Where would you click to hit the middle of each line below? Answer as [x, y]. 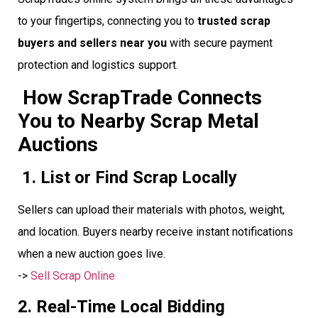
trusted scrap [234, 21]
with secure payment [220, 43]
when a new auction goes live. [92, 253]
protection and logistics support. [98, 65]
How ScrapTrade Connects [140, 97]
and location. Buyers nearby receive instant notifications [155, 231]
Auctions [58, 144]
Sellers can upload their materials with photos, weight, [151, 209]
